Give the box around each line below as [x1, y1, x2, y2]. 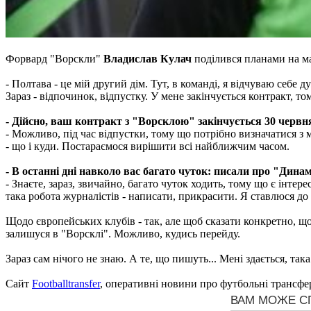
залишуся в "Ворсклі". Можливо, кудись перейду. [6, 228, 240, 240]
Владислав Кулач [103, 53, 192, 65]
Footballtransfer [32, 278, 100, 290]
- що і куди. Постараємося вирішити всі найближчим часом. [6, 140, 289, 153]
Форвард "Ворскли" [6, 53, 103, 65]
